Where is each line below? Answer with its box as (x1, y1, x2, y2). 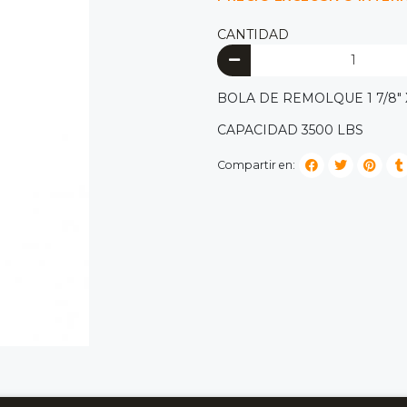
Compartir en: (217, 157, 295, 172)
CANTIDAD (217, 25, 289, 43)
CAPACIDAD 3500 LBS (217, 122, 363, 139)
